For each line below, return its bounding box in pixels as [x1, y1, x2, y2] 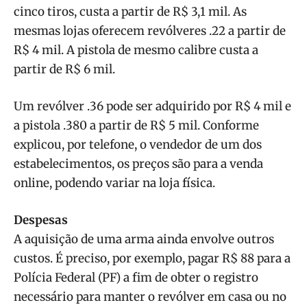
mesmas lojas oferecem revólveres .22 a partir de [14, 23, 286, 39]
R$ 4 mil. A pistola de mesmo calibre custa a [14, 42, 258, 58]
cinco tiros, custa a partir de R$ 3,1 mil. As [14, 4, 247, 20]
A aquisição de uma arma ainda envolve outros [14, 232, 274, 247]
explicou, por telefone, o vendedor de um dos [14, 137, 262, 153]
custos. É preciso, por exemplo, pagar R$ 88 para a [14, 251, 291, 267]
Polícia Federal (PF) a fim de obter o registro [14, 270, 258, 286]
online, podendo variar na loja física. [14, 175, 215, 191]
